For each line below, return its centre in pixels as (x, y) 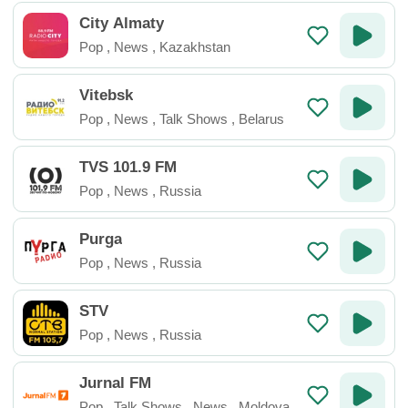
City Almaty (122, 23)
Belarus (261, 119)
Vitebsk (106, 95)
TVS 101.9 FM (128, 167)
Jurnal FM (115, 383)
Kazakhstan (195, 47)
